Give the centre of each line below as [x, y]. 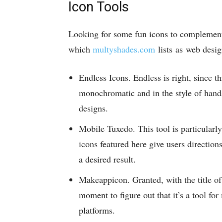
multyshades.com [124, 49]
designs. [93, 108]
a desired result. [107, 159]
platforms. [97, 210]
